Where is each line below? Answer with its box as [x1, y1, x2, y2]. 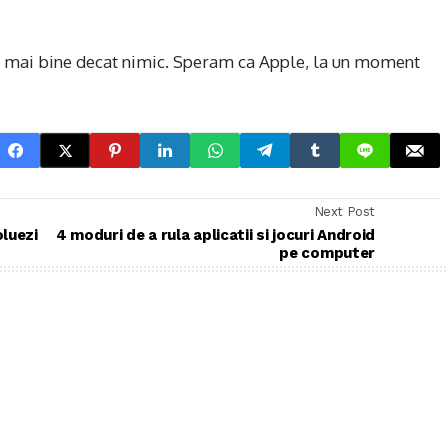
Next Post [313, 203, 375, 219]
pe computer [279, 243, 375, 262]
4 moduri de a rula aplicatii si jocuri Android [55, 225, 375, 244]
